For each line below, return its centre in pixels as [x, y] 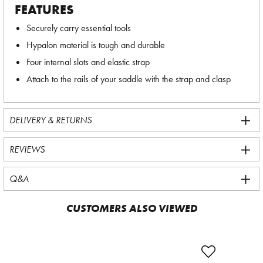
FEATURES [44, 10]
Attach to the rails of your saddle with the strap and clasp [129, 79]
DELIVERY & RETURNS [50, 120]
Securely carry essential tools [79, 28]
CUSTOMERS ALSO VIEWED [131, 208]
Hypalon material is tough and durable [96, 45]
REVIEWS [27, 149]
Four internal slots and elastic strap [88, 62]
